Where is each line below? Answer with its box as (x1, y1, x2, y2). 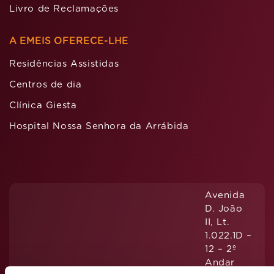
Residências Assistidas (9, 59, 119, 68)
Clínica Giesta (9, 100, 77, 110)
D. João (205, 204, 243, 213)
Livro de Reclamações (9, 4, 119, 13)
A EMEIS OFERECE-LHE (9, 35, 128, 46)
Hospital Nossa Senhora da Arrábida (9, 121, 189, 131)
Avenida (205, 190, 245, 200)
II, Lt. (205, 217, 230, 227)
